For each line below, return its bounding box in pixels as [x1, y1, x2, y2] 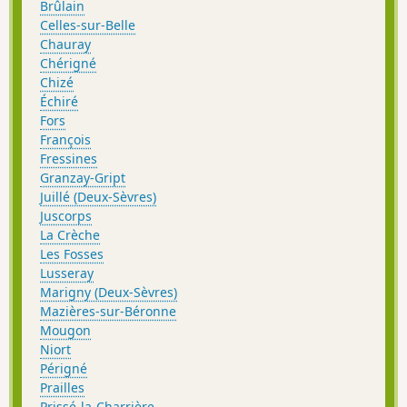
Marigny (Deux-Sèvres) [40, 283, 177, 301]
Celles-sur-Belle [40, 15, 135, 34]
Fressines [40, 149, 97, 167]
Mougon [40, 321, 91, 339]
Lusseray [40, 263, 94, 282]
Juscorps [40, 206, 92, 224]
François [40, 130, 91, 148]
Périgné [40, 359, 87, 377]
